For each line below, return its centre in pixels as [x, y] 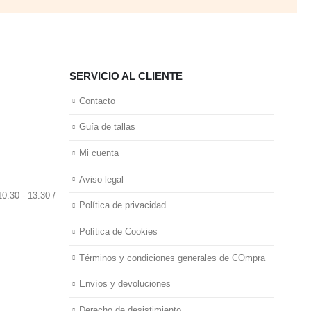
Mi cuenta [99, 154]
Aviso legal [102, 179]
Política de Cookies [119, 232]
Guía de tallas [108, 127]
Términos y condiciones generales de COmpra [173, 258]
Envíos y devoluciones [125, 284]
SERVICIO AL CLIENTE [126, 76]
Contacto [98, 101]
